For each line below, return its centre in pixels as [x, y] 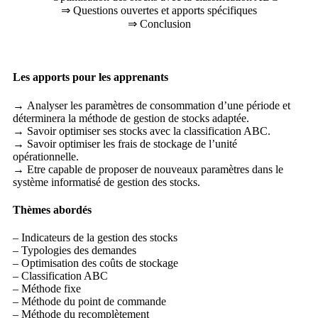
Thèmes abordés [52, 209]
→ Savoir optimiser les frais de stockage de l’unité [125, 143]
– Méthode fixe [47, 289]
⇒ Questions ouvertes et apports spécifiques [159, 11]
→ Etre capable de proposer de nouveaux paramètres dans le [148, 169]
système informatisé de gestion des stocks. [106, 182]
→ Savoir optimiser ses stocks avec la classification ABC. [142, 131]
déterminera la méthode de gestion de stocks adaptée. [131, 118]
